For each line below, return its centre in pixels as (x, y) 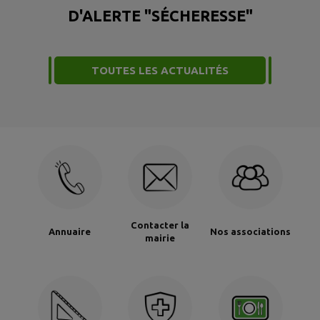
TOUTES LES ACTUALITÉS (160, 71)
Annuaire (70, 231)
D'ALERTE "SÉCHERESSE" (160, 16)
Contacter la (160, 225)
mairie (160, 237)
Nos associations (250, 231)
